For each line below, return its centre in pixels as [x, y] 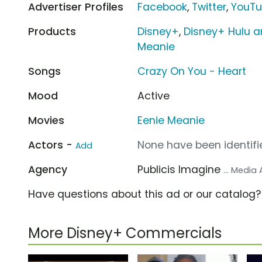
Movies [46, 120]
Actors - [52, 145]
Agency [48, 169]
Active [154, 96]
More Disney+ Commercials [125, 233]
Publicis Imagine [181, 169]
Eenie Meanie [171, 120]
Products [52, 31]
